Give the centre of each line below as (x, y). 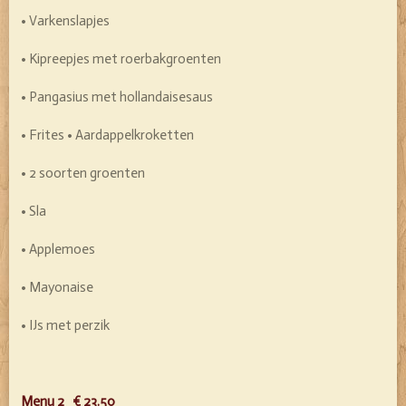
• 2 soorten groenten (83, 174)
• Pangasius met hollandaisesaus (117, 97)
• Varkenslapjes (65, 21)
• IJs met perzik (145, 326)
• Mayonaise (57, 288)
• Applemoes (58, 250)
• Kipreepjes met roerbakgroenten (121, 59)
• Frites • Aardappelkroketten (107, 135)
